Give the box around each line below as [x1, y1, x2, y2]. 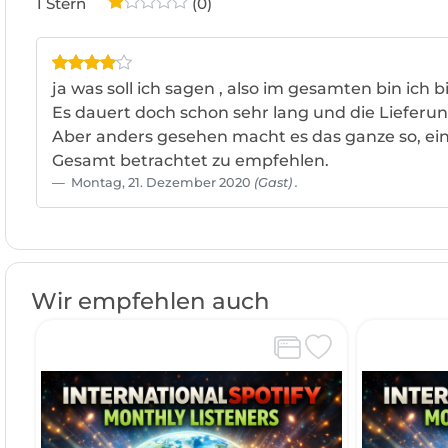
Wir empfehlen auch [31, 287, 270, 316]
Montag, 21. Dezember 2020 [68, 175, 254, 191]
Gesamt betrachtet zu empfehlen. [52, 151, 329, 171]
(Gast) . [254, 175, 298, 191]
